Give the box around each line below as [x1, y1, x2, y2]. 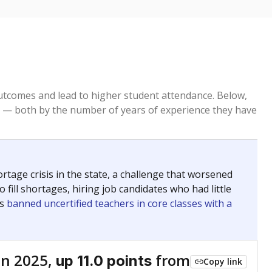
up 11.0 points [56, 252, 152, 270]
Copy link [203, 256, 242, 267]
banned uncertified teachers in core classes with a [7, 197, 232, 210]
